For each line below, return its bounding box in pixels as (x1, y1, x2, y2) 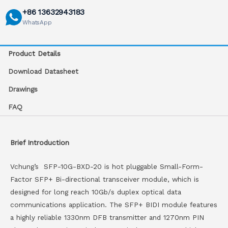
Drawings (8, 84, 38, 93)
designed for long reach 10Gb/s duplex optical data (10, 187, 181, 196)
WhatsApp (22, 19, 52, 26)
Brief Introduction (10, 138, 69, 147)
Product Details (8, 49, 61, 58)
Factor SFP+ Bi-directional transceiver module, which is (10, 175, 199, 183)
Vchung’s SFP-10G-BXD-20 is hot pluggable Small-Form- (10, 162, 203, 170)
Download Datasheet (8, 67, 79, 76)
